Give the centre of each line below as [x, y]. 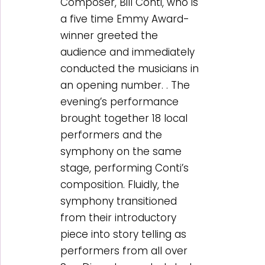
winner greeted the [109, 35]
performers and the [112, 135]
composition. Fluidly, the [120, 184]
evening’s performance [120, 101]
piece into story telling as [124, 234]
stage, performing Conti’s [125, 168]
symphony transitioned [119, 201]
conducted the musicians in [130, 68]
